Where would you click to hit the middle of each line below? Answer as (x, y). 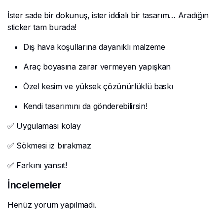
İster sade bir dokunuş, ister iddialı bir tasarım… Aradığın (108, 16)
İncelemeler (35, 185)
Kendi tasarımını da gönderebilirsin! (85, 106)
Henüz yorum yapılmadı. (52, 205)
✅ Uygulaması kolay (44, 126)
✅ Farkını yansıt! (37, 166)
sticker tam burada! (42, 27)
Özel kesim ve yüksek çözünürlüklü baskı (98, 87)
